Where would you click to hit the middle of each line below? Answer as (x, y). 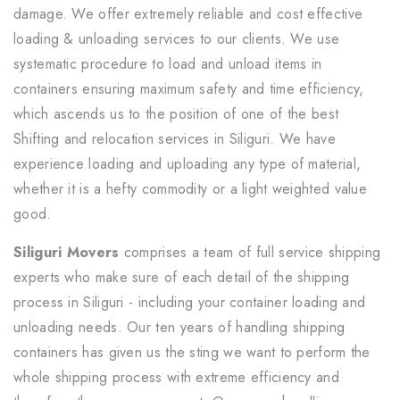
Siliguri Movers (67, 252)
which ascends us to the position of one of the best (176, 114)
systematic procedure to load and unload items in (168, 64)
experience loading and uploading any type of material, (187, 164)
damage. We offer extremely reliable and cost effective (188, 14)
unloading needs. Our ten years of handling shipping (179, 327)
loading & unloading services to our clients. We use (177, 39)
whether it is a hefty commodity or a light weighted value (191, 189)
